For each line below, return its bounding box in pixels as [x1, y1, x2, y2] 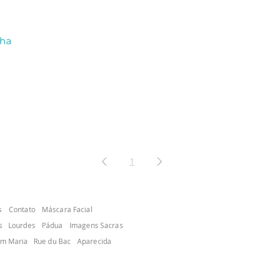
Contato [9, 204, 35, 214]
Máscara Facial [42, 204, 93, 214]
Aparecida [77, 236, 112, 246]
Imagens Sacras [70, 220, 123, 230]
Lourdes [8, 220, 35, 230]
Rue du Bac [34, 236, 71, 246]
